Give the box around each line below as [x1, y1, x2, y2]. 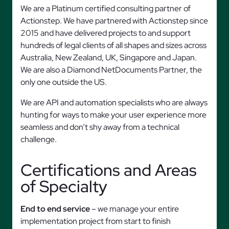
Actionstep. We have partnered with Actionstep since [20, 15, 208, 26]
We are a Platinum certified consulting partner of [20, 3, 191, 14]
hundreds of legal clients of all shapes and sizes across [20, 40, 207, 51]
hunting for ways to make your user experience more [20, 109, 207, 120]
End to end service [20, 203, 90, 214]
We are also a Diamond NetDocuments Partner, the [20, 64, 202, 75]
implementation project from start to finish [20, 216, 171, 226]
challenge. [20, 134, 57, 145]
